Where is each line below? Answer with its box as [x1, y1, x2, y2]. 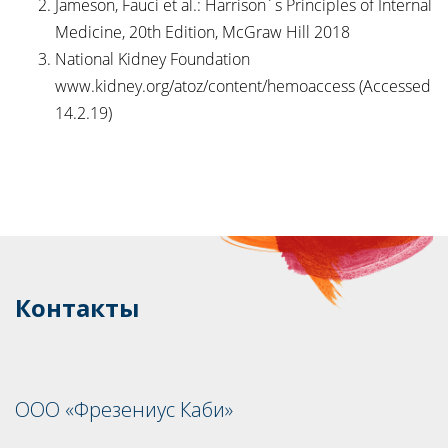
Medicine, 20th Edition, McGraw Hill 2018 [55, 21, 350, 44]
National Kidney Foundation [55, 48, 250, 71]
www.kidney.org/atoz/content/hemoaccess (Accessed [55, 75, 431, 98]
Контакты [15, 291, 140, 325]
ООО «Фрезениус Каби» [15, 396, 233, 424]
